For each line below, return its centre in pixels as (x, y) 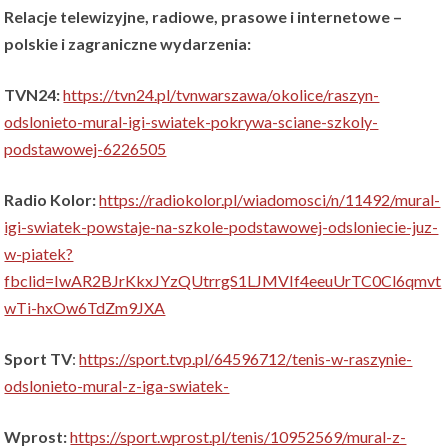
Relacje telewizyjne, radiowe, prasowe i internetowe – (203, 17)
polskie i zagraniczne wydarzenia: (128, 44)
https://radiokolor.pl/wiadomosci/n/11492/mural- (270, 200)
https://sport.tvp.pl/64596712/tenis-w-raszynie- (246, 359)
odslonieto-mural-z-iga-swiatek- (117, 386)
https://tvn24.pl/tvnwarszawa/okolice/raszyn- (221, 95)
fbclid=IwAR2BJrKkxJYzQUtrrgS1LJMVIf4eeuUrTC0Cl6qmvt (223, 281)
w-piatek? (39, 254)
